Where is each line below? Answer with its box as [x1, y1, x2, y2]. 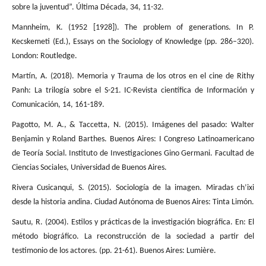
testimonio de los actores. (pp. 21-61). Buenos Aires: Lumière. [11, 246, 216, 256]
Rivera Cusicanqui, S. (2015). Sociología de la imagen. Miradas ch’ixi [11, 183, 255, 193]
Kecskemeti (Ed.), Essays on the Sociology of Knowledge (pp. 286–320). [11, 37, 255, 47]
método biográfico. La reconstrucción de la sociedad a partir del [11, 232, 255, 242]
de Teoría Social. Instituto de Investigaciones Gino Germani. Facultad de [11, 149, 255, 159]
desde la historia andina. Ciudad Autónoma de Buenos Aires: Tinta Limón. [11, 198, 254, 207]
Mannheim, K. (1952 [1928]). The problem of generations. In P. [11, 23, 255, 33]
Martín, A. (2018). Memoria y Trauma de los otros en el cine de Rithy [11, 72, 255, 81]
